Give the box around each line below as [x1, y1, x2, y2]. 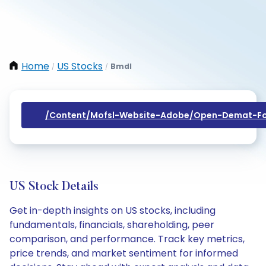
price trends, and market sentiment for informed [9, 246, 238, 260]
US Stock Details [9, 181, 99, 193]
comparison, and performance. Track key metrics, [9, 232, 245, 246]
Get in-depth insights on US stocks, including [9, 204, 216, 217]
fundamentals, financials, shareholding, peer [9, 218, 214, 232]
